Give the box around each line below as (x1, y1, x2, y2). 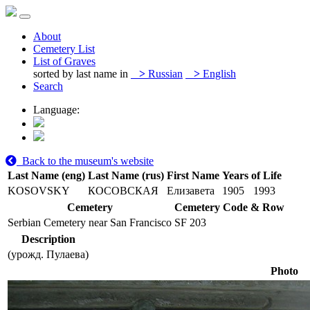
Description (21, 233, 75, 245)
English (200, 68, 236, 80)
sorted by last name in (33, 68, 128, 80)
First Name (167, 170, 219, 181)
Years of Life (222, 170, 282, 181)
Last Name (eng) (8, 170, 85, 181)
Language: (33, 104, 80, 116)
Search (33, 80, 63, 92)
